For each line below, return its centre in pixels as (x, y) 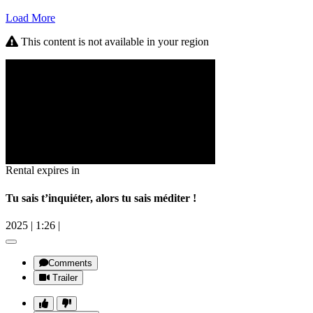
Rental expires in (43, 170)
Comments (70, 263)
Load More (30, 18)
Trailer (65, 277)
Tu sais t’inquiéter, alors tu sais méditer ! (101, 198)
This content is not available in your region (114, 42)
